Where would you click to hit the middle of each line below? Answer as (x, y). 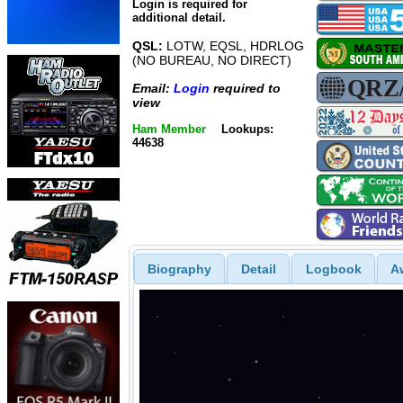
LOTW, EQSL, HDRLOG (233, 46)
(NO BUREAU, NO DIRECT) (212, 61)
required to (245, 88)
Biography (179, 269)
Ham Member (169, 129)
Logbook (333, 269)
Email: (153, 88)
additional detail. (179, 18)
